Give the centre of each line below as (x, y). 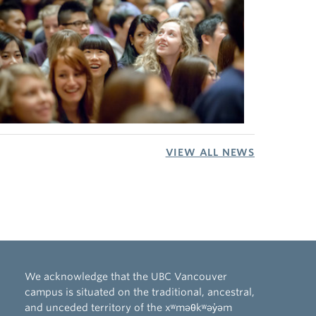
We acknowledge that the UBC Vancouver (126, 277)
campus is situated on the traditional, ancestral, (139, 292)
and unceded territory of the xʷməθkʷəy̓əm (128, 308)
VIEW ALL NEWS (210, 153)
